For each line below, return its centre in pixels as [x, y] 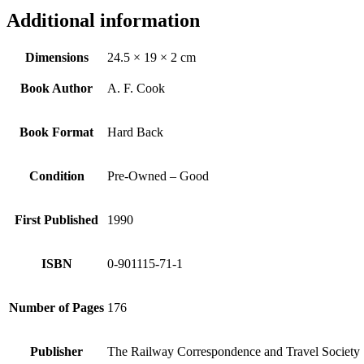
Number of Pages [56, 307]
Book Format [56, 132]
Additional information [103, 20]
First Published [56, 219]
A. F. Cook [136, 88]
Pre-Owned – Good [158, 175]
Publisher [56, 351]
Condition [56, 175]
